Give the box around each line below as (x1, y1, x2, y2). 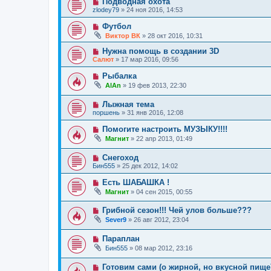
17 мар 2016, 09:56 (121, 56, 178, 64)
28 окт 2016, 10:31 (148, 32, 203, 40)
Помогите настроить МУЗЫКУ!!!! (102, 124, 227, 134)
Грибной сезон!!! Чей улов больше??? (102, 206, 252, 215)
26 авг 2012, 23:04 (134, 216, 189, 224)
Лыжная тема (102, 99, 154, 109)
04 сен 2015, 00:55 (136, 188, 192, 195)
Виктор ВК (105, 32, 140, 40)
